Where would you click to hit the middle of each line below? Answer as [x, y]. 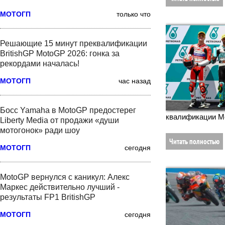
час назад [135, 81]
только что [134, 14]
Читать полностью [194, 141]
